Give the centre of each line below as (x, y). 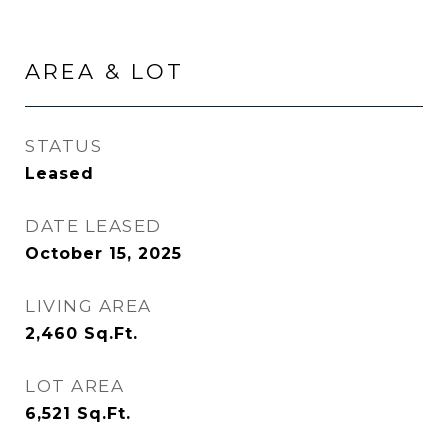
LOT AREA (74, 386)
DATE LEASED (93, 226)
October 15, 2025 (103, 253)
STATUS (63, 146)
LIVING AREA (88, 306)
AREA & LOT (104, 71)
